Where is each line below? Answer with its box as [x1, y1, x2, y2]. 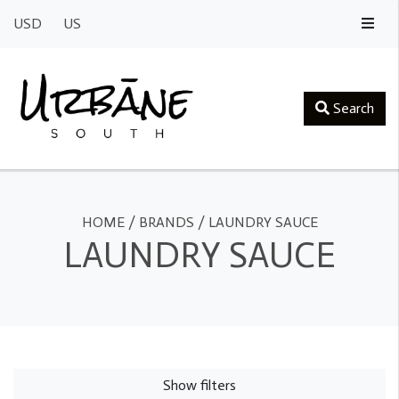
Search [330, 99, 374, 117]
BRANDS [138, 213, 194, 231]
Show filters [163, 376, 236, 394]
